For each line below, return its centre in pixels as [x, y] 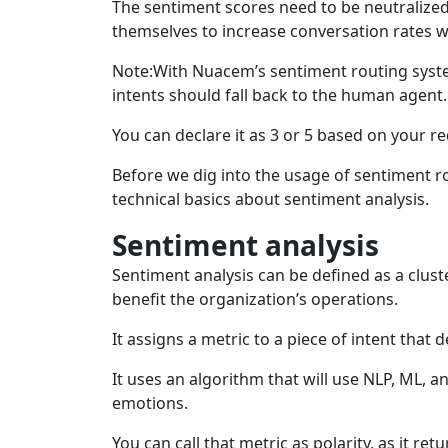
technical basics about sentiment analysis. [270, 199]
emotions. [150, 403]
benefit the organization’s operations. [255, 299]
